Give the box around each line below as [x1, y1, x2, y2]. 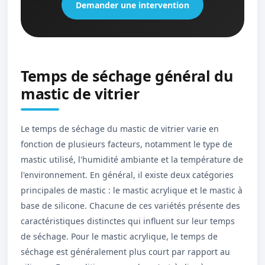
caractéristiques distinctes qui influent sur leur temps [21, 215, 235, 227]
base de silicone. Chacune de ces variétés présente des [21, 200, 240, 211]
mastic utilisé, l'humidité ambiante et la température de [21, 154, 243, 165]
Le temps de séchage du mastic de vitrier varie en [21, 123, 219, 134]
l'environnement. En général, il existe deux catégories [21, 169, 234, 180]
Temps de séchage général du [21, 66, 233, 86]
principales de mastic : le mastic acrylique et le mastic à [21, 185, 243, 196]
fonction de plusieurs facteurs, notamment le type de [21, 138, 232, 150]
